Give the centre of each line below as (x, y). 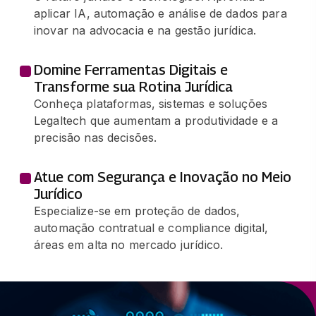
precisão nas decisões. (96, 138)
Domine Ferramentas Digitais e (131, 70)
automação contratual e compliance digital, (151, 228)
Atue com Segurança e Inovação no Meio (163, 177)
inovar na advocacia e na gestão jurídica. (145, 31)
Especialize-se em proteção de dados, (137, 211)
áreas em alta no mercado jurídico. (129, 245)
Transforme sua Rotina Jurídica (133, 87)
